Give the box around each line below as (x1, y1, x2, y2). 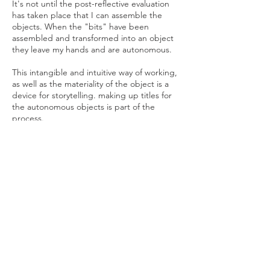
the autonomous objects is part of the (12, 101, 155, 112)
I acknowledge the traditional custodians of (10, 235, 182, 246)
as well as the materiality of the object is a (12, 78, 169, 89)
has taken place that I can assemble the (12, 10, 162, 20)
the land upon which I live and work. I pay (13, 248, 178, 260)
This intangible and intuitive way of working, (12, 67, 177, 78)
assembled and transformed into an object (12, 33, 174, 43)
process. (12, 113, 44, 124)
